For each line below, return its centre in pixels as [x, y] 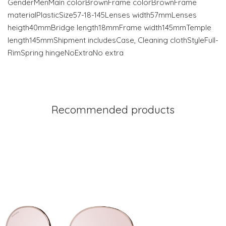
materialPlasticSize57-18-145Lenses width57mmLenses [102, 15]
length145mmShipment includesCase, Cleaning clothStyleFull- [113, 40]
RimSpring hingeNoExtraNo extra [66, 53]
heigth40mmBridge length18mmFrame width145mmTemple [109, 27]
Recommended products [113, 109]
